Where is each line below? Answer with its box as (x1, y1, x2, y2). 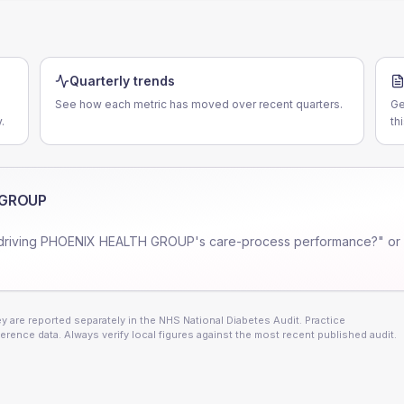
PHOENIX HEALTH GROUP (41, 234, 195, 249)
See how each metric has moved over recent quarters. (55, 97, 343, 111)
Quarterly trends (69, 73, 175, 88)
